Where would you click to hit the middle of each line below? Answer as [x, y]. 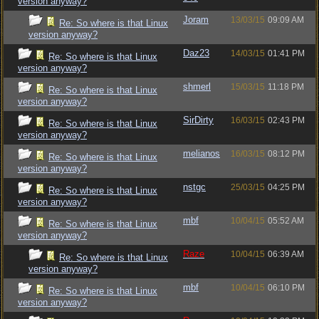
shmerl [197, 87]
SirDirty [198, 120]
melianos [202, 153]
